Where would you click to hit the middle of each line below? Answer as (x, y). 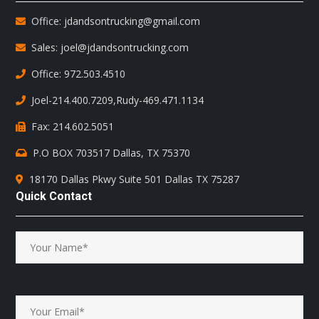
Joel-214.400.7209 (73, 100)
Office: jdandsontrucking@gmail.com (116, 21)
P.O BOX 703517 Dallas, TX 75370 (112, 153)
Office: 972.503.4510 (79, 74)
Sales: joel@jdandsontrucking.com (110, 48)
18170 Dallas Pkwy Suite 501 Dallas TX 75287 (135, 179)
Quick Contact (54, 197)
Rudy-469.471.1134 (160, 100)
